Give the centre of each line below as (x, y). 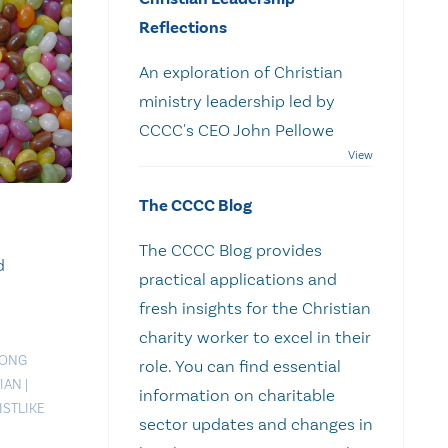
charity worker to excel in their (255, 336)
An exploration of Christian (241, 71)
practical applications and (238, 278)
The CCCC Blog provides (230, 249)
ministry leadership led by (237, 100)
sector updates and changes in (256, 423)
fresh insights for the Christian (255, 307)
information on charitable (237, 394)
